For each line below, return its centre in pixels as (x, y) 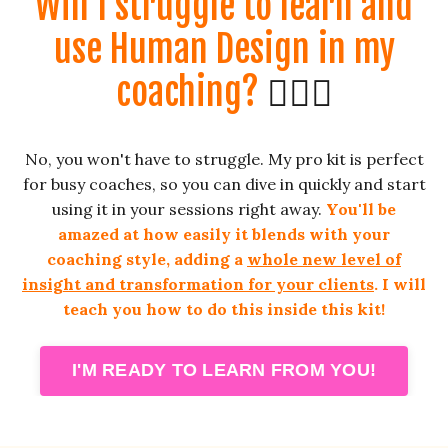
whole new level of (324, 258)
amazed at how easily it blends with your (224, 233)
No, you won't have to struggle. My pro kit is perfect (224, 158)
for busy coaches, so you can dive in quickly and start (224, 183)
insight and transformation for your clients (198, 283)
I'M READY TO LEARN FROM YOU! (224, 370)
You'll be (359, 208)
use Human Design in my (224, 49)
